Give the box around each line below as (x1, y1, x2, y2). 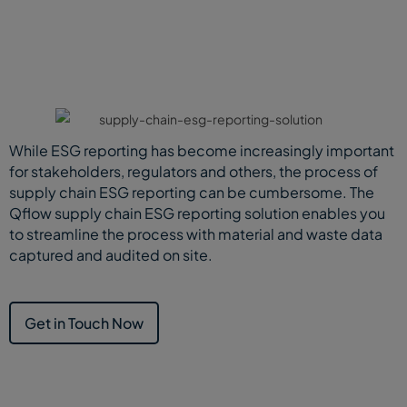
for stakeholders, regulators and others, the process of (9, 161, 378, 181)
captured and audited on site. (9, 244, 213, 264)
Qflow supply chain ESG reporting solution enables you (9, 203, 385, 223)
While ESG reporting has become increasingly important (9, 140, 394, 160)
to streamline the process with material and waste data (9, 223, 382, 243)
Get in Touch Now (25, 313, 144, 333)
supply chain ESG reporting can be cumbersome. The (9, 182, 374, 202)
